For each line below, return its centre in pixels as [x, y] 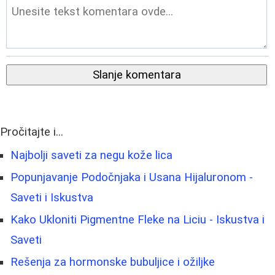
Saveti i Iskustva [52, 198]
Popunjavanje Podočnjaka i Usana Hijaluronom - [132, 178]
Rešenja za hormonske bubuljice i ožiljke [113, 262]
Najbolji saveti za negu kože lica [91, 156]
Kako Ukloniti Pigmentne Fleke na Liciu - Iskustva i [137, 220]
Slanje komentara [137, 75]
